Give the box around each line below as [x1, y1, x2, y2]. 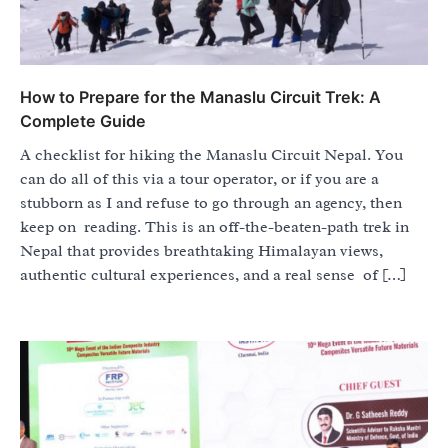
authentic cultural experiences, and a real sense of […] [20, 265, 406, 286]
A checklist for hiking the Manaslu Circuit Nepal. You [20, 145, 403, 166]
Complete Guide [20, 111, 146, 132]
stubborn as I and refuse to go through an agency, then [20, 193, 402, 214]
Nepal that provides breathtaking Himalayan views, [20, 241, 383, 262]
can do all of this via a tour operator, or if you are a [20, 169, 379, 190]
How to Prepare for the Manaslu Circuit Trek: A [20, 87, 381, 108]
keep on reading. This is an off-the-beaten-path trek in [20, 217, 409, 238]
